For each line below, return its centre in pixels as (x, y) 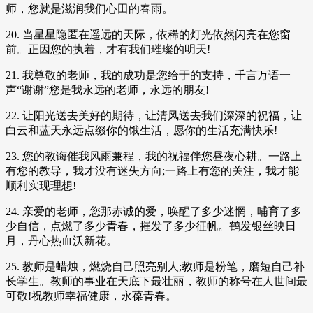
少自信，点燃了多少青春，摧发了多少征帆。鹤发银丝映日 (151, 226)
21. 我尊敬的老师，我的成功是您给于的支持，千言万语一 (148, 75)
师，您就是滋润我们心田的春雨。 (89, 8)
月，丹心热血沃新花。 (61, 240)
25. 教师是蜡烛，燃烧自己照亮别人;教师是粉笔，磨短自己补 (155, 266)
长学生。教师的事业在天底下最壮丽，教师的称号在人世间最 (156, 281)
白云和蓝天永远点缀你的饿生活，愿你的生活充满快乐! (141, 130)
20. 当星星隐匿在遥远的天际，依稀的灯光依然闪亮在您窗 (148, 34)
